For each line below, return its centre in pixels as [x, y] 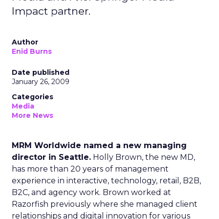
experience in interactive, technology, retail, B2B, [106, 181]
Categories [33, 97]
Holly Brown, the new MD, [143, 157]
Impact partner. [51, 11]
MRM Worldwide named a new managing [99, 145]
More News [33, 115]
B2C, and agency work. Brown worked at [91, 192]
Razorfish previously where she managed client [105, 204]
